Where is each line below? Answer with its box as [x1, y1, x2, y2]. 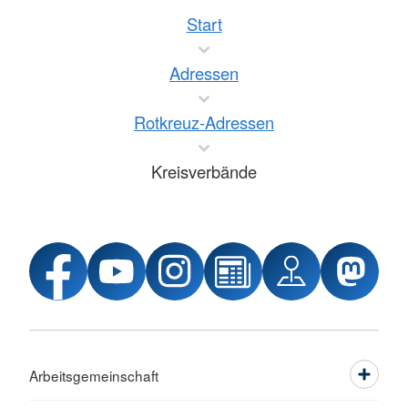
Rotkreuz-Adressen [134, 110, 274, 134]
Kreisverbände [151, 159, 257, 183]
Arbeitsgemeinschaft [29, 365, 158, 385]
